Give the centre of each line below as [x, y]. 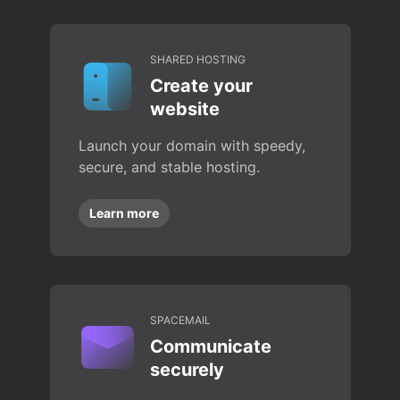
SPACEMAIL [180, 320]
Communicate [210, 346]
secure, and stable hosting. [169, 167]
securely [187, 370]
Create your [201, 86]
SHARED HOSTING [197, 59]
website [184, 109]
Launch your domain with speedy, [192, 146]
